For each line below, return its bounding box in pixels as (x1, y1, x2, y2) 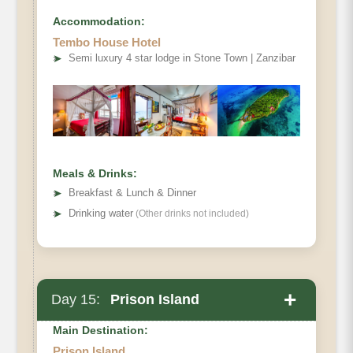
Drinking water (69, 207, 133, 220)
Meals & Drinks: (53, 167, 137, 180)
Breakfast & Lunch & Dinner (69, 187, 196, 199)
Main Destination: (53, 324, 148, 337)
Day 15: (51, 292, 100, 308)
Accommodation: (53, 15, 145, 28)
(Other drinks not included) (133, 208, 249, 220)
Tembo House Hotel (53, 35, 161, 50)
